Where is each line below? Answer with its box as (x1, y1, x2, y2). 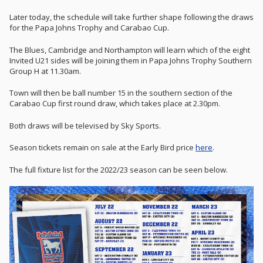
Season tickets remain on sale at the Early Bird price (9, 142, 195, 153)
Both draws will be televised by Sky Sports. (9, 120, 161, 131)
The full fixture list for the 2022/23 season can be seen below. (9, 164, 228, 175)
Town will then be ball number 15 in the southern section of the (9, 87, 232, 98)
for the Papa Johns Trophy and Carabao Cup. (9, 22, 169, 33)
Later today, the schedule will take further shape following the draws (9, 12, 254, 22)
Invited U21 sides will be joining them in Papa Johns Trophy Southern (9, 55, 252, 66)
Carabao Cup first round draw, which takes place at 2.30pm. (9, 98, 220, 109)
